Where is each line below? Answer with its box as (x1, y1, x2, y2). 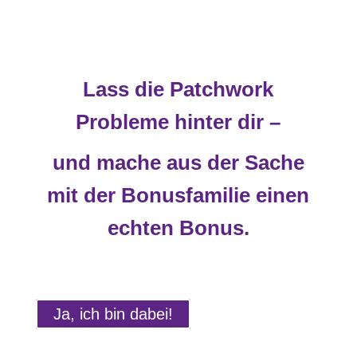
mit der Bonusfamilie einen (47, 182, 310, 207)
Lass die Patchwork (83, 76, 274, 101)
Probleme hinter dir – (76, 109, 281, 134)
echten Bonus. (107, 215, 249, 240)
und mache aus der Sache (52, 150, 304, 175)
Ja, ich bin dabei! (53, 304, 173, 323)
